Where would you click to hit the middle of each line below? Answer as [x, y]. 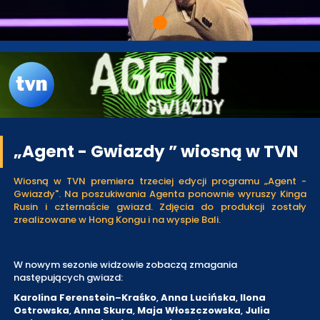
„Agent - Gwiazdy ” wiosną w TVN [156, 152]
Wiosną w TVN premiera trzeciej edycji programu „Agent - [160, 181]
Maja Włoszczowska [189, 311]
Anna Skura [103, 311]
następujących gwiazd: [68, 278]
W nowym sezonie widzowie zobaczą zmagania [125, 265]
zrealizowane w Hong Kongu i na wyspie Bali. [117, 220]
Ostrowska [41, 311]
